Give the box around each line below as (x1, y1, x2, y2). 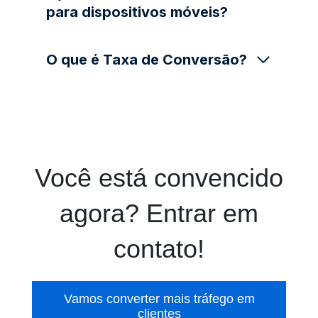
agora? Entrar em (60, 198, 258, 228)
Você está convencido (35, 163, 283, 192)
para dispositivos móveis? (46, 3, 228, 21)
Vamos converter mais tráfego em (63, 291, 255, 306)
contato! (114, 234, 204, 263)
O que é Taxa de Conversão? (46, 50, 247, 68)
